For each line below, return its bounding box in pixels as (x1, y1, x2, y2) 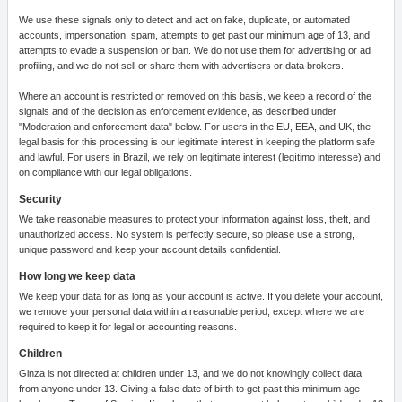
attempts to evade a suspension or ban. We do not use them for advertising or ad (19, 45, 371, 56)
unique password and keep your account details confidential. (19, 244, 281, 255)
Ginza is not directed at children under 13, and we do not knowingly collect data (19, 368, 362, 379)
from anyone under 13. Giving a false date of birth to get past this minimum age (19, 383, 360, 394)
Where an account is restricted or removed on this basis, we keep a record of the (19, 91, 371, 101)
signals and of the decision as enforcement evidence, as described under (19, 106, 336, 117)
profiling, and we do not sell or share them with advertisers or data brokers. (19, 60, 344, 71)
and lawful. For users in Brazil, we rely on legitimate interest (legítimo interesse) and (19, 152, 380, 162)
